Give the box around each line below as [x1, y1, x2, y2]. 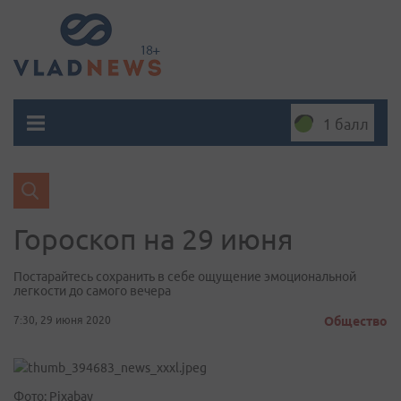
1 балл [323, 116, 369, 132]
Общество [324, 314, 388, 328]
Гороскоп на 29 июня [13, 223, 294, 255]
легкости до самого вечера [13, 284, 171, 298]
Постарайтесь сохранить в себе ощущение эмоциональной [13, 269, 356, 284]
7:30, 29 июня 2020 [13, 314, 111, 326]
